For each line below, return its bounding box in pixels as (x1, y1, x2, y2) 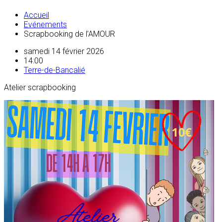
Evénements (24, 19, 67, 29)
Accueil (24, 10, 49, 20)
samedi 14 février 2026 (24, 46, 104, 56)
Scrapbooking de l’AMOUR (24, 29, 115, 39)
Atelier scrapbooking (4, 82, 76, 92)
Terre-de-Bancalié (24, 65, 85, 75)
